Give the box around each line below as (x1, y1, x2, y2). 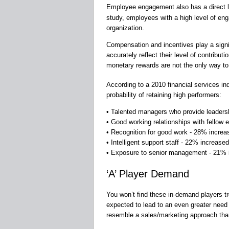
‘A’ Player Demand (106, 168, 189, 180)
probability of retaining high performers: (106, 91, 221, 99)
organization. (106, 24, 144, 32)
